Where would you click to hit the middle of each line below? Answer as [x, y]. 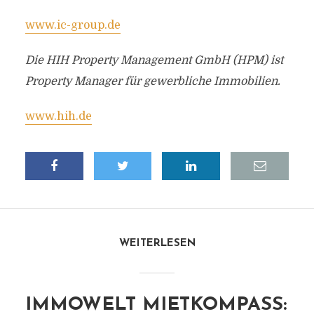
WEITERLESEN [157, 244]
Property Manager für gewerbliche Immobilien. [152, 81]
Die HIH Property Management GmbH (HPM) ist [154, 60]
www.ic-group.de [73, 25]
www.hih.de [58, 116]
